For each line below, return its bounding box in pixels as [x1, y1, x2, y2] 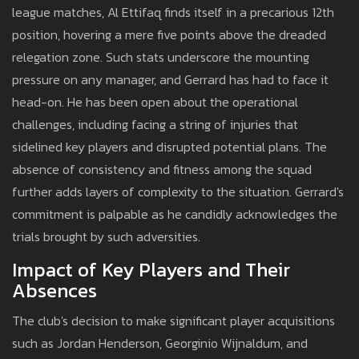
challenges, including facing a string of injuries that [12, 115, 298, 135]
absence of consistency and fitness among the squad [12, 159, 312, 179]
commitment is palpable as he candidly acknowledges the [12, 204, 337, 224]
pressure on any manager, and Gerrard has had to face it [12, 70, 329, 90]
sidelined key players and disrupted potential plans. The [12, 137, 327, 157]
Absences [12, 276, 97, 305]
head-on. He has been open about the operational [12, 92, 298, 112]
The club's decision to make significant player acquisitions [12, 311, 335, 331]
